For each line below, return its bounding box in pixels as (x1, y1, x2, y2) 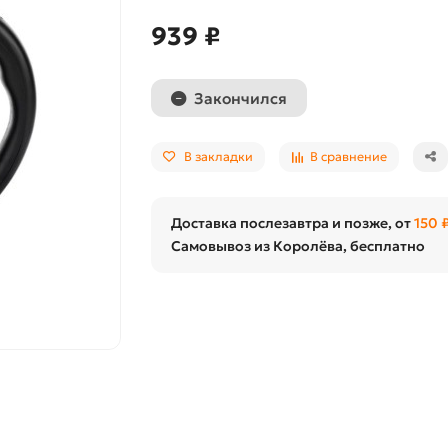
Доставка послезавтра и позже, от (170, 214, 414, 232)
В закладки (183, 149, 253, 164)
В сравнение (309, 149, 387, 164)
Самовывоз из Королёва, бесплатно (170, 237, 425, 255)
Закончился (193, 88, 287, 108)
